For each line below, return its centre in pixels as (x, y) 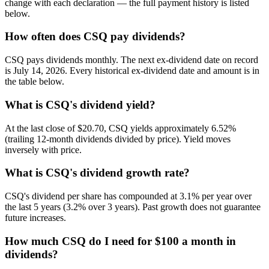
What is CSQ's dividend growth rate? (97, 173)
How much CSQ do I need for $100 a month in (120, 241)
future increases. (35, 218)
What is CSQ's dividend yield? (80, 104)
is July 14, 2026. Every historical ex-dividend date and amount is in (132, 71)
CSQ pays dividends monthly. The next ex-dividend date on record (131, 60)
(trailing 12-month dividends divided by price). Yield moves (118, 139)
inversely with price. (43, 150)
